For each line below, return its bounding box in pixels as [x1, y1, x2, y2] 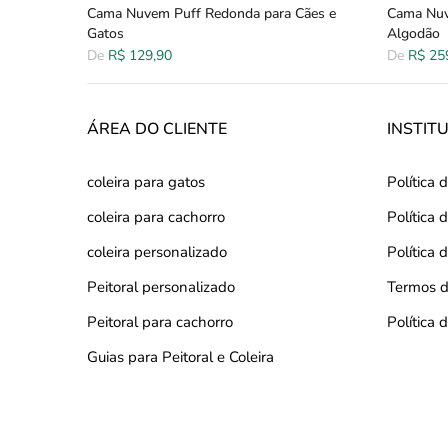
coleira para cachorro [87, 207, 225, 227]
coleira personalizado [87, 242, 227, 262]
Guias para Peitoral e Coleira [87, 347, 274, 367]
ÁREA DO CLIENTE [87, 118, 227, 140]
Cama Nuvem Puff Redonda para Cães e [87, 3, 336, 23]
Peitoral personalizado [87, 277, 235, 297]
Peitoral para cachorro [87, 312, 233, 332]
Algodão [387, 23, 440, 43]
